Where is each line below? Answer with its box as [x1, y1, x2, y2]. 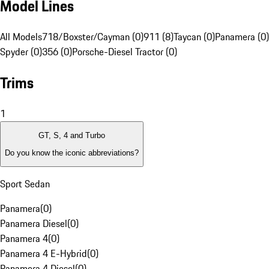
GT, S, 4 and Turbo [38, 131, 105, 141]
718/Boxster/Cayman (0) [42, 29, 144, 44]
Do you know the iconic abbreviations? [5, 148, 139, 157]
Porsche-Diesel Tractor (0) [72, 44, 177, 59]
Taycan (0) [174, 29, 215, 44]
